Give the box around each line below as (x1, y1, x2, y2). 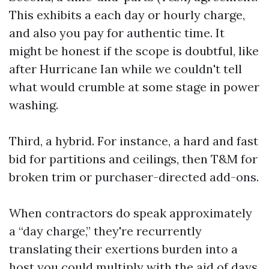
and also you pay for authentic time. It (9, 25, 225, 40)
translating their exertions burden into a (9, 241, 238, 256)
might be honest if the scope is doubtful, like (9, 43, 259, 58)
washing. (9, 97, 58, 112)
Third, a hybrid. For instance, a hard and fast (9, 133, 258, 148)
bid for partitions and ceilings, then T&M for (9, 151, 258, 166)
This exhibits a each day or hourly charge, (9, 7, 245, 22)
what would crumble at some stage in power (9, 79, 259, 94)
